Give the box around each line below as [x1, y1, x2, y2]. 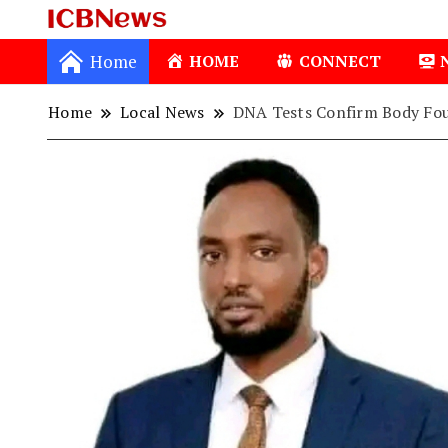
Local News [120, 100, 205, 123]
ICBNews [177, 25, 281, 60]
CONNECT [298, 49, 381, 72]
